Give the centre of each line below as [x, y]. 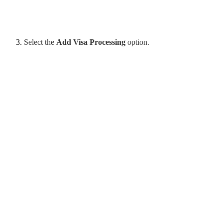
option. [138, 42]
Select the [40, 42]
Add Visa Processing [91, 42]
